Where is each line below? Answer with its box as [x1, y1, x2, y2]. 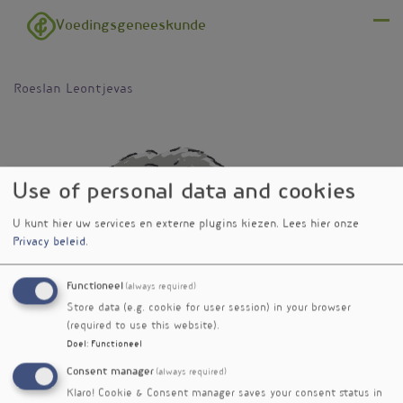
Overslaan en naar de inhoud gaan [13, 3, 227, 15]
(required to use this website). [67, 321, 219, 332]
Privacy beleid [13, 237, 85, 248]
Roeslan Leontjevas [13, 84, 133, 96]
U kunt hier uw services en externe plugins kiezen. [13, 219, 282, 230]
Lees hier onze [282, 219, 359, 230]
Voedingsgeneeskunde [56, 19, 206, 33]
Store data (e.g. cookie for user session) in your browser [67, 303, 351, 314]
